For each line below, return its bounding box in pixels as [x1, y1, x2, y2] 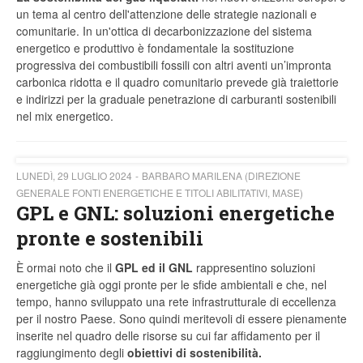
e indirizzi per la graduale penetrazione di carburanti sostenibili [16, 91, 336, 108]
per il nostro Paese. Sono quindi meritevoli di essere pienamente [16, 310, 347, 327]
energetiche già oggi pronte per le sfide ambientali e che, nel [16, 276, 327, 293]
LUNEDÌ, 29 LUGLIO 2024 [16, 169, 132, 183]
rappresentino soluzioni [193, 259, 315, 276]
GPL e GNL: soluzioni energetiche [16, 200, 335, 227]
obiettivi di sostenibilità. [127, 344, 262, 361]
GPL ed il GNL [115, 259, 193, 276]
